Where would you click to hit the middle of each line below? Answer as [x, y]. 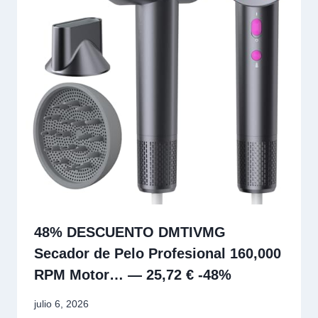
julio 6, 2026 [61, 303]
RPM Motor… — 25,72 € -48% [133, 275]
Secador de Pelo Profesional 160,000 [158, 254]
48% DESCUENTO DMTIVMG [130, 232]
